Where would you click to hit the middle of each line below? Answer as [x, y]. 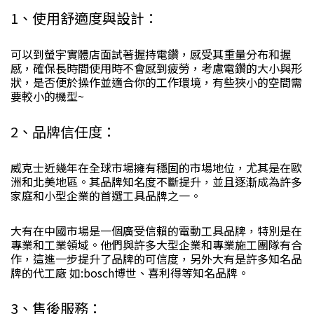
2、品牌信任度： [63, 131]
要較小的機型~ [47, 96]
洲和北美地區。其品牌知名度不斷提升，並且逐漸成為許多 [156, 182]
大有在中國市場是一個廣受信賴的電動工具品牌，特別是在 [156, 231]
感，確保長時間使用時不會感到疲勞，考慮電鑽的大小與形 [156, 68]
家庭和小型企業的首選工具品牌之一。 [106, 196]
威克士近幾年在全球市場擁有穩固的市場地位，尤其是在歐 [156, 168]
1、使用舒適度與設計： [84, 18]
